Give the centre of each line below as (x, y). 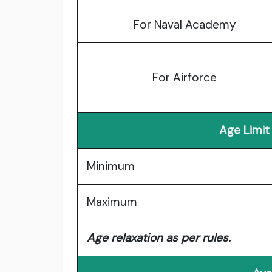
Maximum (112, 202)
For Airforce (185, 78)
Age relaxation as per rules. (159, 238)
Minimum (111, 166)
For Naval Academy (185, 25)
